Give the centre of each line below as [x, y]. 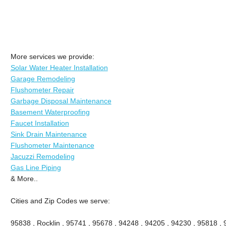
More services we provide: [52, 56]
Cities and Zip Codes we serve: [60, 201]
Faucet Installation [40, 123]
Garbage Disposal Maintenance [61, 101]
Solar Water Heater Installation [59, 67]
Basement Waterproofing [50, 112]
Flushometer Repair [42, 90]
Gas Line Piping [36, 167]
